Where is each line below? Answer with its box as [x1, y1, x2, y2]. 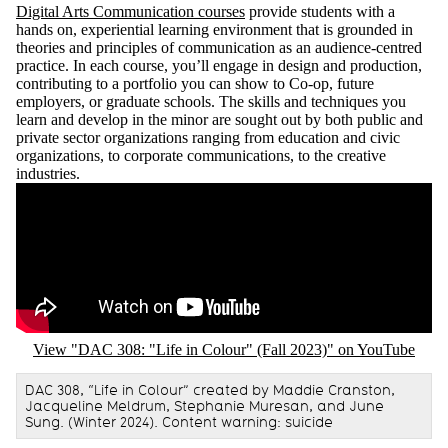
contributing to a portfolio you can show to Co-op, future [16, 75, 374, 93]
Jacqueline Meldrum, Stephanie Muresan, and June [25, 397, 384, 416]
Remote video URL [16, 183, 141, 201]
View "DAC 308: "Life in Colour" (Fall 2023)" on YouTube [33, 341, 415, 359]
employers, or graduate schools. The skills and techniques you [16, 93, 406, 111]
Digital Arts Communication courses [16, 3, 245, 21]
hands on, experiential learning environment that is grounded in [16, 21, 413, 39]
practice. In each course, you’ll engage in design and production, [16, 57, 422, 75]
